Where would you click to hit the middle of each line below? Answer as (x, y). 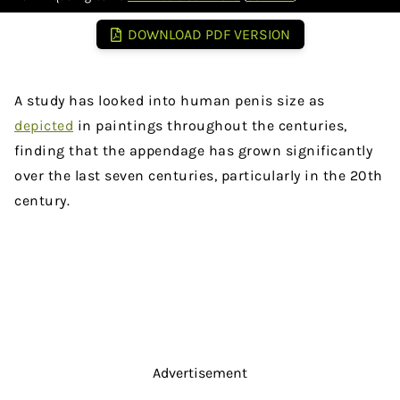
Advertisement (200, 373)
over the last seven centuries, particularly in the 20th (199, 176)
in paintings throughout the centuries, (210, 126)
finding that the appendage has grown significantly (193, 151)
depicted (44, 126)
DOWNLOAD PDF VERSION (208, 35)
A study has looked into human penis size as (170, 101)
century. (42, 201)
